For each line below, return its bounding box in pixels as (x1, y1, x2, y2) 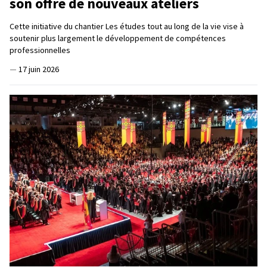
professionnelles (10, 44, 70, 55)
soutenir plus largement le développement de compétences (10, 32, 226, 44)
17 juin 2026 (18, 63, 59, 74)
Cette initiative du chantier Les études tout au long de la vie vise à (10, 20, 244, 32)
